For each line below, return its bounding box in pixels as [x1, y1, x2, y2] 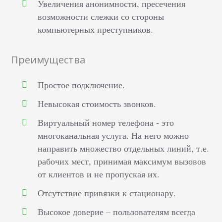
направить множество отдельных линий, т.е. [38, 142, 210, 155]
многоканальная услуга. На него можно [38, 129, 189, 142]
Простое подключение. [38, 79, 125, 91]
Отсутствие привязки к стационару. [38, 187, 176, 199]
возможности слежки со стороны [38, 10, 165, 23]
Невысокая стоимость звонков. [38, 98, 157, 110]
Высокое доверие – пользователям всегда [38, 206, 196, 218]
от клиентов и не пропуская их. [38, 168, 160, 180]
